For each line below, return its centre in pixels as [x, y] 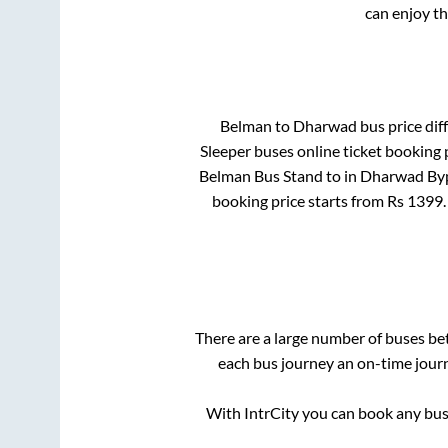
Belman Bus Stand [261, 175]
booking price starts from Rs [309, 200]
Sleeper [225, 150]
